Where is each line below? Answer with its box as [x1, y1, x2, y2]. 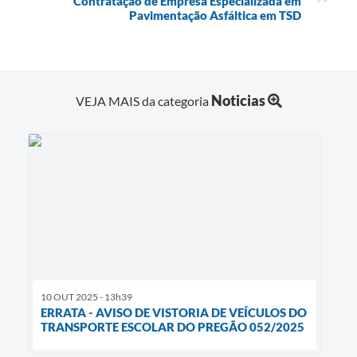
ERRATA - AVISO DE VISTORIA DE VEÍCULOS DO [41, 304, 307, 320]
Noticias [210, 91, 265, 109]
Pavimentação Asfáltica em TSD [129, 7, 301, 22]
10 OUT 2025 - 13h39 [41, 290, 132, 303]
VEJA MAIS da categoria [75, 92, 211, 108]
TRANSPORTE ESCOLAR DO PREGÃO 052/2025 [41, 319, 304, 334]
